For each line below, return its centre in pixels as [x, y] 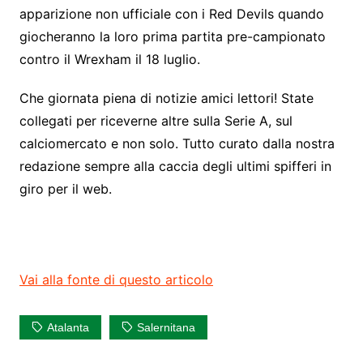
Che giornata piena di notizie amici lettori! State [166, 98]
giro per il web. [65, 189]
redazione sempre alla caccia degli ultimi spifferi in [175, 167]
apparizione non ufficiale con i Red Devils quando [171, 14]
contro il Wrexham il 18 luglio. [109, 60]
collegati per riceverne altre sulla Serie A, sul [156, 121]
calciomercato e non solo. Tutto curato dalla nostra [177, 144]
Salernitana [166, 328]
